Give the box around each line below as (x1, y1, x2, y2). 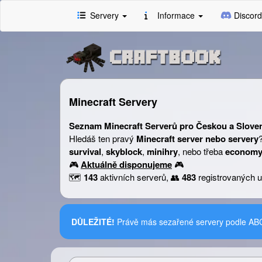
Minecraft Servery (69, 94, 157, 109)
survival (69, 145, 101, 158)
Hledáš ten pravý (69, 132, 136, 144)
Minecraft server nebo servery (136, 132, 258, 145)
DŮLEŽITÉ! (71, 216, 115, 227)
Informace (155, 9, 198, 21)
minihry (147, 145, 178, 158)
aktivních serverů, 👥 (98, 171, 182, 183)
